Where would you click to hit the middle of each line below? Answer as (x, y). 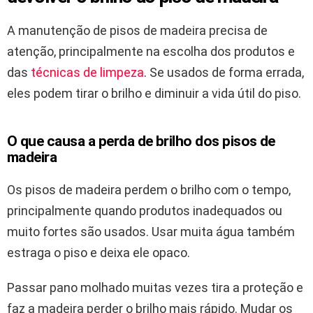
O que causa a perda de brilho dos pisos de (141, 141)
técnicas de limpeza (87, 72)
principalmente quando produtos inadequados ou (145, 210)
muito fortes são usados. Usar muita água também (151, 231)
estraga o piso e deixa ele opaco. (99, 252)
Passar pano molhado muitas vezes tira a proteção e (155, 287)
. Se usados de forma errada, (224, 72)
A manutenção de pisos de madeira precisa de (137, 30)
